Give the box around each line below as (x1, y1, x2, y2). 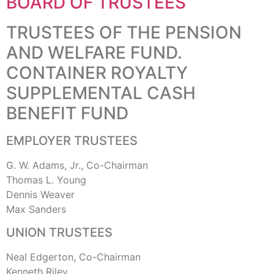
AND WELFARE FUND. (6, 42, 182, 63)
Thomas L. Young (6, 173, 86, 186)
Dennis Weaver (6, 188, 75, 201)
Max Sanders (6, 202, 66, 215)
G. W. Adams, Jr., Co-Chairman (6, 158, 148, 171)
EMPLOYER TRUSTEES (6, 133, 138, 148)
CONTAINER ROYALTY (6, 62, 188, 83)
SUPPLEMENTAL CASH (6, 82, 196, 103)
